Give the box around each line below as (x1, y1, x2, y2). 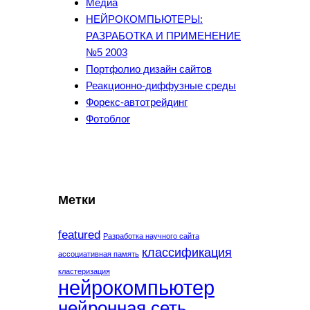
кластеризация (58, 267, 110, 276)
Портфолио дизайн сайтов (86, 63, 212, 75)
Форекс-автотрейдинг (86, 96, 188, 109)
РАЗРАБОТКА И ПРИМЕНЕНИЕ (86, 30, 241, 42)
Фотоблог (86, 113, 130, 125)
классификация (142, 245, 232, 260)
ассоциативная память (58, 250, 139, 259)
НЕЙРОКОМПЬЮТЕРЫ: (86, 13, 203, 26)
